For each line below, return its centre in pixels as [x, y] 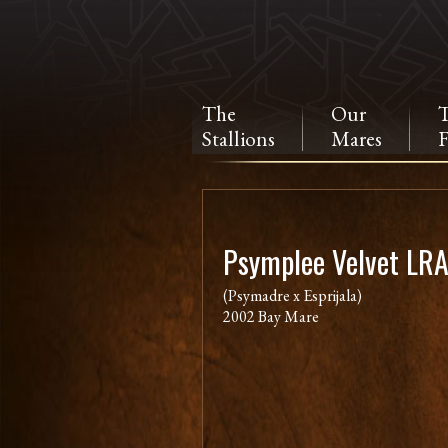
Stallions [238, 133]
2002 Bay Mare [271, 316]
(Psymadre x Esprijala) [292, 295]
